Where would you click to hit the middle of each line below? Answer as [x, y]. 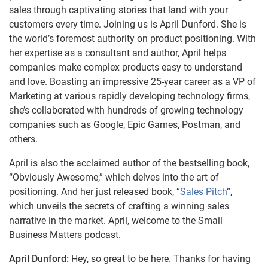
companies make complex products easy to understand [126, 68]
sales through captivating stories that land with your [118, 10]
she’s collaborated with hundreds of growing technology [126, 111]
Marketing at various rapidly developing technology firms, [130, 96]
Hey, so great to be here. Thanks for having [161, 259]
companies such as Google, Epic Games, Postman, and [125, 125]
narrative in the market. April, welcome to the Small [116, 221]
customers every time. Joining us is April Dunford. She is [128, 25]
